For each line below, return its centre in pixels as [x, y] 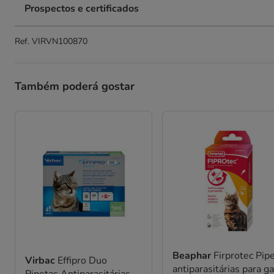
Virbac [41, 260]
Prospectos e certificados [82, 9]
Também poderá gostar [75, 86]
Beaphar [193, 256]
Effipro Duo [82, 260]
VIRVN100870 [60, 41]
